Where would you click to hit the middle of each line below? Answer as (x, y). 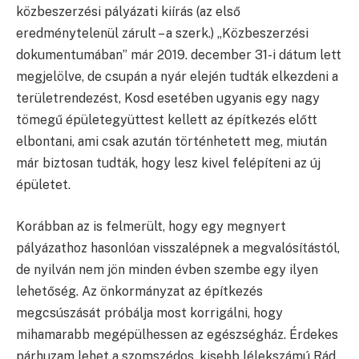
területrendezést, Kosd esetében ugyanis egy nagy (168, 99)
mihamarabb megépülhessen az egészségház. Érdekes (177, 334)
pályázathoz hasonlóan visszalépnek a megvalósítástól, (178, 248)
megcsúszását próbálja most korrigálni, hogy (149, 313)
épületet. (43, 185)
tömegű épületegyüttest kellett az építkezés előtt (167, 120)
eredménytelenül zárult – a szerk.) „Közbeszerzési (162, 34)
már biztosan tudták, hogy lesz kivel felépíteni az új (168, 163)
